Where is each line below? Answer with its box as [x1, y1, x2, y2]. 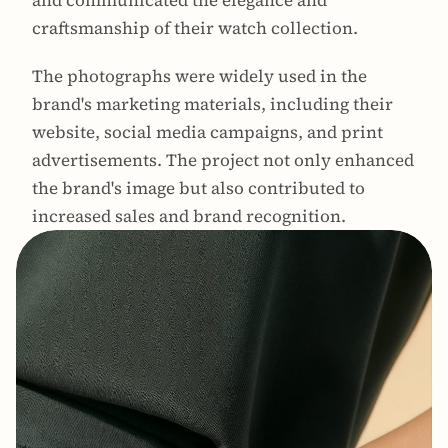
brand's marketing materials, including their [32, 92, 393, 116]
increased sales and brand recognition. [32, 204, 346, 228]
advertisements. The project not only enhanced [32, 148, 414, 172]
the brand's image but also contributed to [32, 176, 365, 200]
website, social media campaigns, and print [32, 120, 383, 144]
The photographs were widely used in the [32, 64, 367, 88]
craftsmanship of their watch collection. [32, 16, 358, 40]
